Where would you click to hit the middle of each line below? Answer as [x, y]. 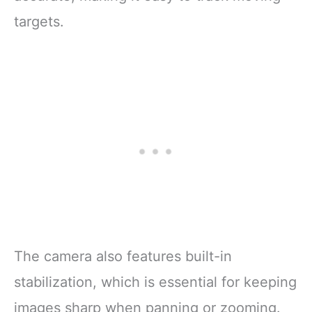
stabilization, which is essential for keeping [155, 282]
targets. [39, 21]
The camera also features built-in [123, 256]
